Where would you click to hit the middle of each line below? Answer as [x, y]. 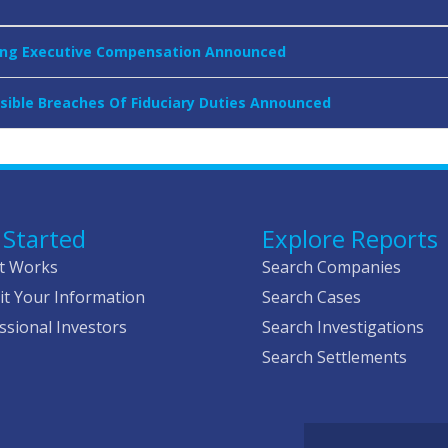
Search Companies [332, 267]
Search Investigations [343, 327]
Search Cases [312, 297]
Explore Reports [350, 239]
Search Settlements [335, 357]
